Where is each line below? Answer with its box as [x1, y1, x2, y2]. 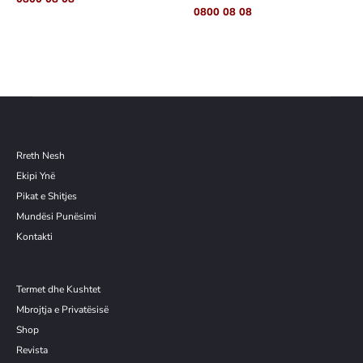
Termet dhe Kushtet [16, 283, 100, 297]
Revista [16, 344, 48, 357]
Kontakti [16, 230, 53, 244]
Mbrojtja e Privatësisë [16, 303, 109, 317]
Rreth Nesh [16, 149, 65, 163]
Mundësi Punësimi [16, 210, 96, 224]
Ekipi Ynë [16, 169, 55, 183]
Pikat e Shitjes [16, 190, 77, 203]
